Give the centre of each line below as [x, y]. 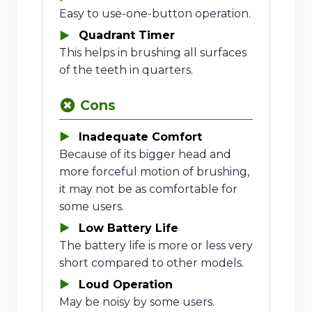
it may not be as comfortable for [148, 189]
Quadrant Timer [126, 36]
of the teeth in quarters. [126, 70]
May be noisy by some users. [136, 302]
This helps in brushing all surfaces [153, 53]
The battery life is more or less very [156, 245]
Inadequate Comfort [140, 136]
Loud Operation [125, 284]
